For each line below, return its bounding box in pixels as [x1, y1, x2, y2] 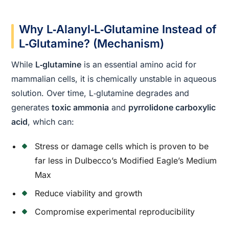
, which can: [28, 117, 75, 127]
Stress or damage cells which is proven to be [35, 141, 209, 152]
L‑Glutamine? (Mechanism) [19, 36, 165, 50]
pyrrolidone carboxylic [128, 102, 216, 113]
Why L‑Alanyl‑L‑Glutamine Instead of [19, 22, 217, 36]
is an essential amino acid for [81, 59, 197, 70]
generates [11, 102, 52, 113]
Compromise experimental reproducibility [35, 207, 195, 217]
